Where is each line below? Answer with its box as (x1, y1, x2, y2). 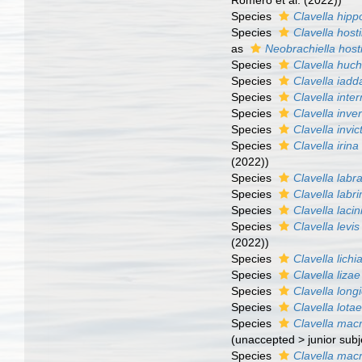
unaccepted (235, 333, 296, 346)
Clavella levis (293, 220, 360, 233)
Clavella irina (293, 139, 360, 152)
